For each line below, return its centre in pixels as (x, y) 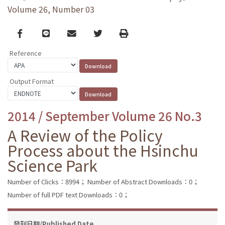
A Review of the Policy (85, 135)
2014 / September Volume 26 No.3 (105, 116)
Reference (26, 53)
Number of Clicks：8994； (47, 181)
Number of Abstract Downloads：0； (143, 181)
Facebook (37, 33)
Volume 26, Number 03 (51, 9)
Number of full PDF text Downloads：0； (68, 194)
